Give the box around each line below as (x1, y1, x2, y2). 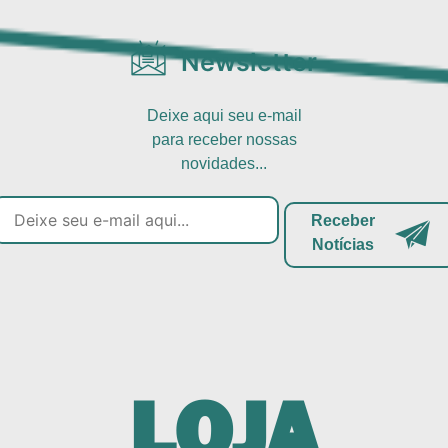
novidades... (181, 155, 267, 173)
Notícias (311, 236, 374, 254)
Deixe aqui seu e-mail (146, 107, 302, 125)
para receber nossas (151, 131, 297, 149)
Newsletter (181, 47, 317, 78)
